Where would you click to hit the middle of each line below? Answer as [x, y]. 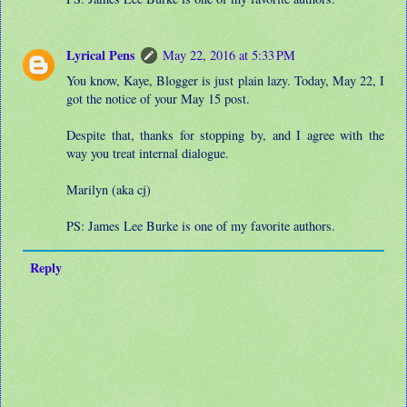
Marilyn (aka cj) [109, 190]
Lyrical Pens [101, 55]
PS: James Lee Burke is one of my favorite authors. [201, 226]
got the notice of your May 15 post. [159, 99]
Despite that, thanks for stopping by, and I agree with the [225, 135]
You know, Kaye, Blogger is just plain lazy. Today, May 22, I [225, 81]
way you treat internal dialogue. [148, 154]
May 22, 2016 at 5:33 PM [229, 55]
